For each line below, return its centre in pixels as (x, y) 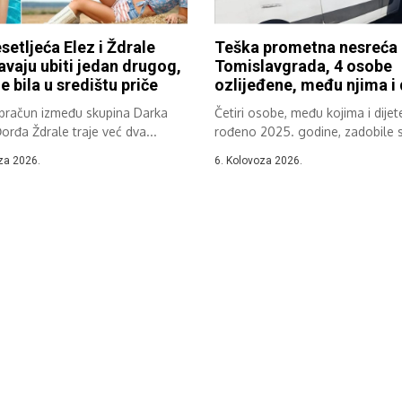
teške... (236, 150)
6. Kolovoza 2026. (258, 160)
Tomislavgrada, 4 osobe (303, 66)
